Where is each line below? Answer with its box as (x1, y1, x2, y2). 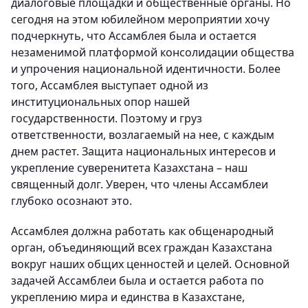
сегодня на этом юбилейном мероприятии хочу (11, 12, 269, 27)
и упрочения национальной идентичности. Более (11, 61, 280, 76)
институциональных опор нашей (11, 94, 190, 109)
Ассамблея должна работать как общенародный (11, 223, 274, 239)
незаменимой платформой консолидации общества (11, 45, 294, 60)
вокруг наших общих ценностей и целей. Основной (11, 256, 289, 272)
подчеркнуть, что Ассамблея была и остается (11, 28, 256, 43)
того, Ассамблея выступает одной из (11, 78, 208, 93)
